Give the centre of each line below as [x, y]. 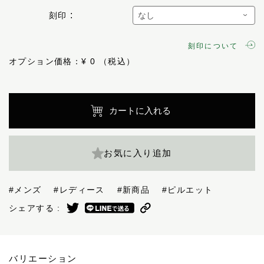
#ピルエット [192, 190]
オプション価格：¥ [49, 61]
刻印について [213, 46]
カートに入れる [140, 110]
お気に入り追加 [138, 153]
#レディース [84, 190]
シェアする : [35, 208]
